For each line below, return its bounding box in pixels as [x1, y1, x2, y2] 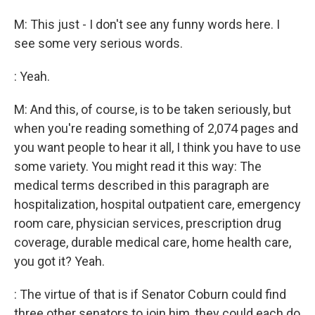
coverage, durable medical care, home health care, [14, 235, 291, 250]
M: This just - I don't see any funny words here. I [14, 17, 280, 32]
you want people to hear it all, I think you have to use [14, 140, 301, 155]
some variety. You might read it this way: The [14, 159, 262, 174]
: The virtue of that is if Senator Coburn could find [14, 287, 286, 302]
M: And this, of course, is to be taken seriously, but [14, 102, 291, 117]
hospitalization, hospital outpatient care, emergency [14, 197, 301, 212]
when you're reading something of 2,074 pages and [14, 121, 298, 136]
